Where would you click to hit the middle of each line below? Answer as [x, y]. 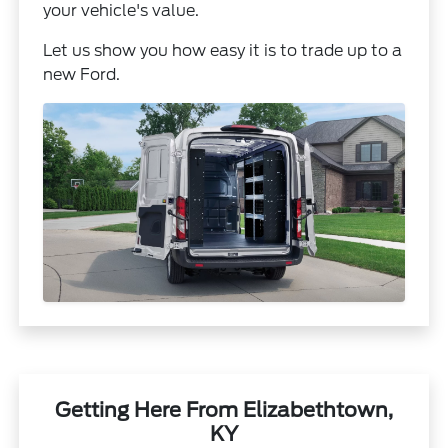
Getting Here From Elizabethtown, [224, 410]
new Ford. [82, 74]
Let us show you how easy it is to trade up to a [223, 50]
